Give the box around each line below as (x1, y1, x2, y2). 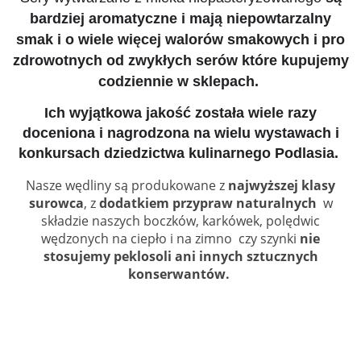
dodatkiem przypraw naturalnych (98, 193, 317, 212)
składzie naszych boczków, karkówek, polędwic (41, 211, 320, 230)
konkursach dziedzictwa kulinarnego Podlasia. (19, 144, 342, 161)
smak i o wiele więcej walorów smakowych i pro (16, 31, 345, 48)
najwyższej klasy (225, 176, 335, 194)
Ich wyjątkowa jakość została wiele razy (44, 104, 317, 121)
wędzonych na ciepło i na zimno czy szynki (41, 229, 300, 247)
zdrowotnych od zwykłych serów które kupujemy (12, 52, 349, 68)
